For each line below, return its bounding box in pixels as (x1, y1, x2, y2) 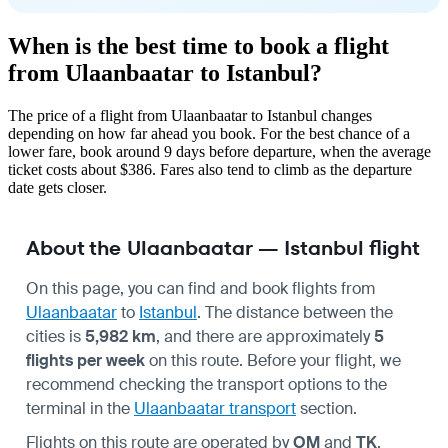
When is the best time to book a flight (8, 32, 389, 59)
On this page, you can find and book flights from (26, 277, 375, 299)
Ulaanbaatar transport (134, 397, 296, 419)
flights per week (26, 349, 145, 371)
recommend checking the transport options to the (26, 373, 387, 395)
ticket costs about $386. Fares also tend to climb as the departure (8, 160, 412, 178)
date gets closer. (8, 178, 107, 196)
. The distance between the (197, 301, 393, 323)
